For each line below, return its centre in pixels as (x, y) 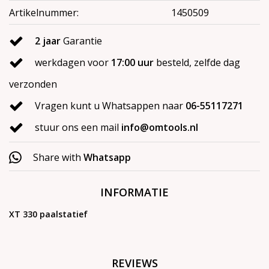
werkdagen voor (73, 62)
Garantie (81, 41)
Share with (57, 157)
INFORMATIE (134, 192)
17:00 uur (132, 62)
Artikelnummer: (44, 12)
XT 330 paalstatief (48, 214)
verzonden (33, 84)
